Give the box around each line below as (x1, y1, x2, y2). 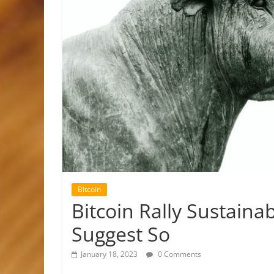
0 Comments (156, 249, 201, 259)
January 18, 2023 (81, 249, 138, 259)
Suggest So (72, 221, 170, 247)
